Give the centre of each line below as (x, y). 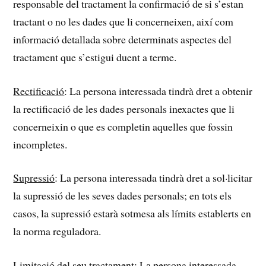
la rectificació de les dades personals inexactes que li (124, 108)
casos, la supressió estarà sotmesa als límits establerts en (132, 213)
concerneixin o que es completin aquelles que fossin (123, 126)
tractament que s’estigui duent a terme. (95, 57)
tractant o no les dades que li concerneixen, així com (123, 21)
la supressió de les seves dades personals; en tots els (123, 196)
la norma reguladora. (57, 231)
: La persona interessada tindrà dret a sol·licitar (154, 178)
